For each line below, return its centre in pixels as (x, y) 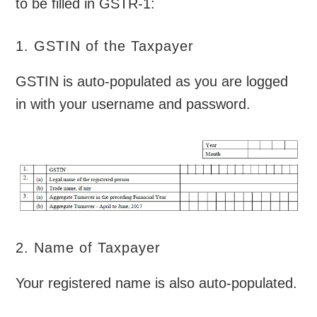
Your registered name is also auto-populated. (157, 283)
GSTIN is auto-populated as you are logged (152, 82)
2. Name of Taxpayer (88, 248)
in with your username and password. (133, 104)
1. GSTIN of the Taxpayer (105, 46)
